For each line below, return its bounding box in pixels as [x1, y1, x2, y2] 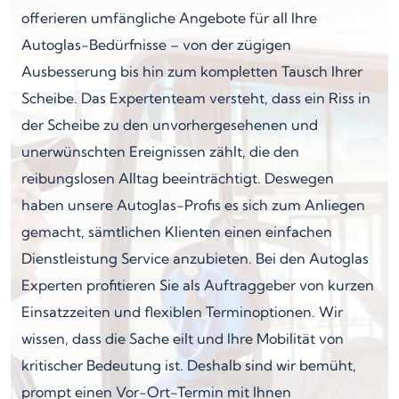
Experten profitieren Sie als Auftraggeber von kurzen [21, 275, 374, 294]
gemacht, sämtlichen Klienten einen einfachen [21, 222, 332, 240]
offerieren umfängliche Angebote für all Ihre [21, 8, 317, 27]
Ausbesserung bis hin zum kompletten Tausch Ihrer [21, 61, 362, 80]
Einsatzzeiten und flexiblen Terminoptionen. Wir [21, 302, 343, 321]
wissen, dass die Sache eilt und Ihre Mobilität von [21, 329, 344, 347]
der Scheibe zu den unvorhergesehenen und [21, 115, 318, 134]
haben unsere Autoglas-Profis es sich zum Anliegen [21, 195, 365, 214]
